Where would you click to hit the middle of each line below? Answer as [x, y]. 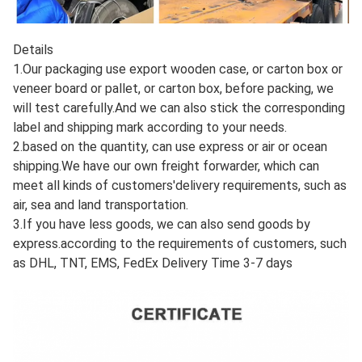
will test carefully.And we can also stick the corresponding [179, 107]
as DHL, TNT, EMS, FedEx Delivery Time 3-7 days [153, 263]
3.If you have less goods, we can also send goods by [162, 224]
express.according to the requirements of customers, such [180, 243]
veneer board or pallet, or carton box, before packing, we [173, 88]
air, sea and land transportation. [101, 204]
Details [33, 49]
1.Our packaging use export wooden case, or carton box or [178, 69]
